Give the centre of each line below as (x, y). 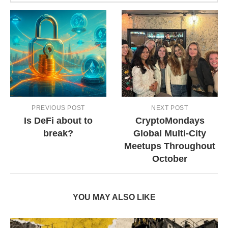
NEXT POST (170, 108)
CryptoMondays (170, 120)
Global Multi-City (170, 133)
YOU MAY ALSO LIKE (114, 197)
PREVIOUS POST (58, 108)
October (170, 159)
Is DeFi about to (58, 120)
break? (58, 133)
